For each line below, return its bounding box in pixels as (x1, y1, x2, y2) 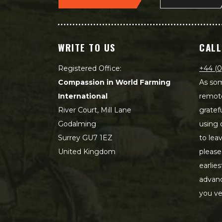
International (58, 91, 108, 101)
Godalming (58, 119, 96, 128)
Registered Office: (58, 63, 121, 73)
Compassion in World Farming (58, 77, 170, 87)
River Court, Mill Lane (58, 105, 131, 114)
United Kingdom (58, 147, 115, 156)
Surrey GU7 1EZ (58, 133, 112, 142)
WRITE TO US (58, 40, 116, 54)
